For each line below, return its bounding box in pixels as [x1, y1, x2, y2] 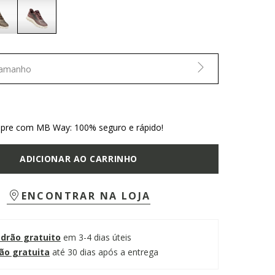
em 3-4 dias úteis [63, 231, 131, 243]
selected [36, 34, 74, 48]
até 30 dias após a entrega [52, 246, 158, 258]
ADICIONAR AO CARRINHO [20, 153, 137, 165]
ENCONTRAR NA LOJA [21, 189, 151, 203]
